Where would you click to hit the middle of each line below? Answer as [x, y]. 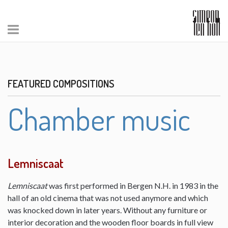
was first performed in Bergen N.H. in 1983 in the [134, 186]
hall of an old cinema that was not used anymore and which [108, 198]
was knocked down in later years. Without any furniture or [107, 210]
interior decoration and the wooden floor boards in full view [110, 222]
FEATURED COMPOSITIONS [61, 83]
